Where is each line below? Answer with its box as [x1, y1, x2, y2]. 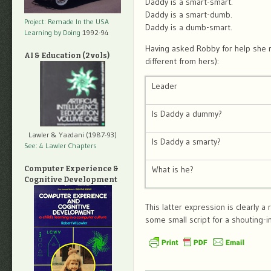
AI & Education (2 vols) [24, 51, 109, 60]
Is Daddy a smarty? [152, 136, 221, 147]
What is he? [152, 164, 194, 175]
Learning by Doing [24, 28, 80, 38]
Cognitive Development [24, 175, 117, 184]
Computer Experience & [24, 165, 119, 174]
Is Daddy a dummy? [152, 108, 222, 119]
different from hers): [145, 56, 219, 67]
